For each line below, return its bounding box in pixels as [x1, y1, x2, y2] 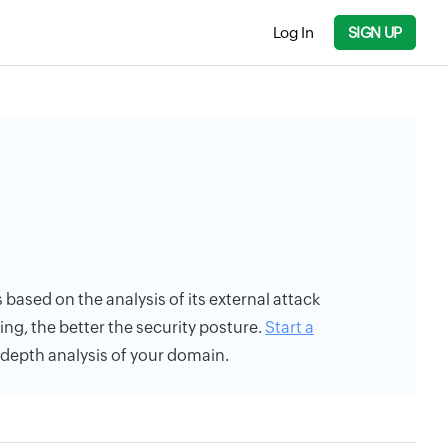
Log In [272, 23, 314, 41]
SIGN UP [347, 24, 402, 41]
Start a [265, 318, 314, 337]
